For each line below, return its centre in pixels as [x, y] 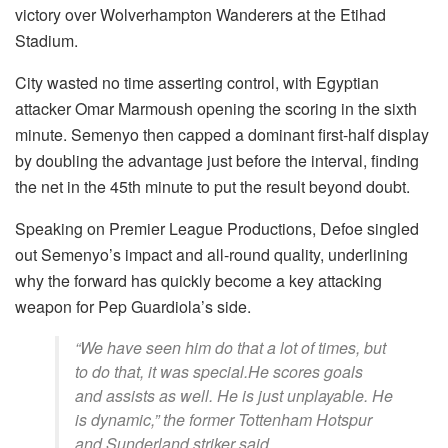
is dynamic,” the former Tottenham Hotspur [223, 420]
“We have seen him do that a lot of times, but [230, 348]
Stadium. [46, 41]
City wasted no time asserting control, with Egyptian [197, 83]
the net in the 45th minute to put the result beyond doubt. [212, 187]
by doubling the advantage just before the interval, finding [217, 161]
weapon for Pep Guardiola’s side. [133, 307]
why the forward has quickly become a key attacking [198, 281]
